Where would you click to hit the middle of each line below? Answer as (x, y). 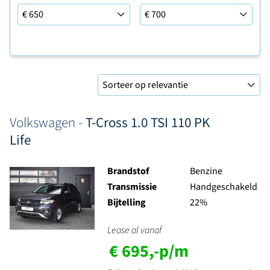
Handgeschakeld (223, 187)
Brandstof (128, 171)
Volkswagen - (48, 123)
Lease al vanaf (134, 230)
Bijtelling (126, 202)
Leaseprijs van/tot (27, 13)
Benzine (206, 171)
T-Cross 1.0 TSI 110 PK (148, 123)
